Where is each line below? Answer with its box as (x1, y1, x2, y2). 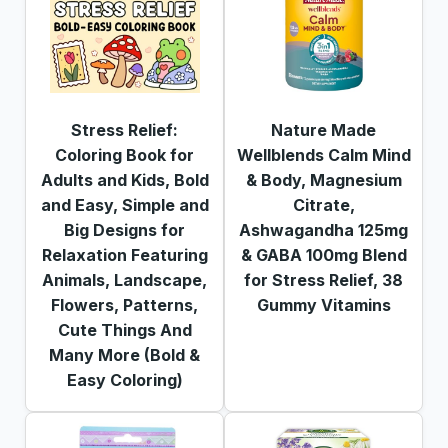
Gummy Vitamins (256, 294, 391, 315)
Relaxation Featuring (41, 244, 208, 265)
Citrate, (292, 194, 355, 215)
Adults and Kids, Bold (40, 169, 209, 190)
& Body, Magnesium (245, 169, 402, 190)
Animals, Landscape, (42, 269, 207, 290)
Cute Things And (57, 319, 192, 340)
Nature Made (271, 119, 376, 140)
